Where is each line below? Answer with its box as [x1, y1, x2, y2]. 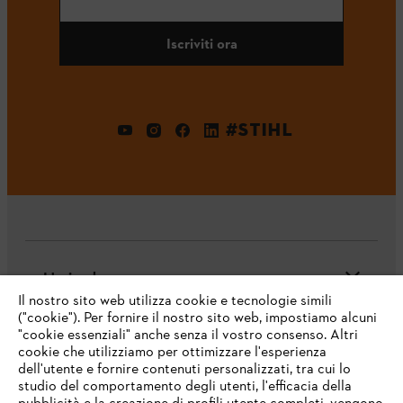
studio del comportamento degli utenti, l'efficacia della [18, 377, 352, 397]
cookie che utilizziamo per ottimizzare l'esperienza [18, 343, 327, 363]
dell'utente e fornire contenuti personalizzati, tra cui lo [18, 360, 351, 380]
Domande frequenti [43, 345, 168, 365]
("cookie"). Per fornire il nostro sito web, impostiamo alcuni [18, 309, 377, 328]
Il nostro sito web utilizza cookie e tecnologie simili [18, 291, 332, 311]
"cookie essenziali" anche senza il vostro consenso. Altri [18, 326, 358, 345]
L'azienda [43, 268, 103, 289]
